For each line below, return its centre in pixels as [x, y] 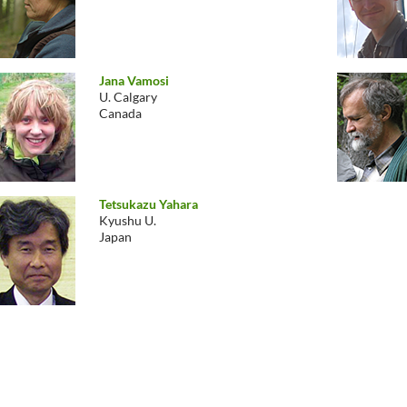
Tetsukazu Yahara [149, 204]
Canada [120, 113]
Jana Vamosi [134, 80]
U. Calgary [128, 97]
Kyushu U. [128, 220]
